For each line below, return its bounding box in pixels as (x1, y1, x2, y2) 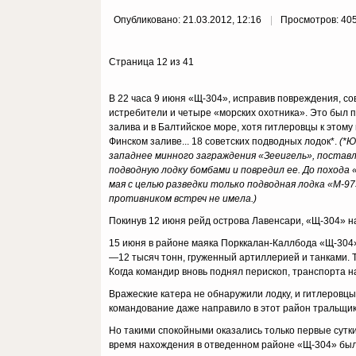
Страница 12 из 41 (109, 56, 194, 68)
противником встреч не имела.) (109, 193, 257, 204)
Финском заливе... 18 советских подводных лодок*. (109, 136, 339, 147)
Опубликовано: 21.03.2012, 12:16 (114, 14, 264, 25)
